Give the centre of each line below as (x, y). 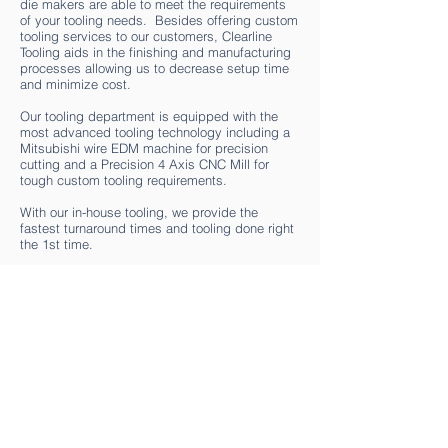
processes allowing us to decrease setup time (154, 68)
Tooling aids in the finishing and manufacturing (155, 52)
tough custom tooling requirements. (123, 180)
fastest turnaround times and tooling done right (157, 228)
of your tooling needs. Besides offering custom (159, 20)
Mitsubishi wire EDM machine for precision (144, 148)
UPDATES (160, 432)
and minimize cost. (75, 84)
